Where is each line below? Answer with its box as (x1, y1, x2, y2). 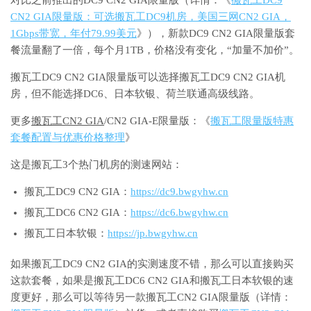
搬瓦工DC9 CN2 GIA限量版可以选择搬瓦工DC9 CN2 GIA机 (10, 71, 285, 83)
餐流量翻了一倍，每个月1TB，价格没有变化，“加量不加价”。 (10, 44, 299, 56)
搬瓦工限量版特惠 (210, 115, 294, 126)
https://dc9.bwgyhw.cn (131, 185, 228, 197)
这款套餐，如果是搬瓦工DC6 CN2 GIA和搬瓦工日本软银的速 (10, 274, 294, 286)
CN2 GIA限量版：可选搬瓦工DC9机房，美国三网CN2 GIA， (10, 10, 291, 22)
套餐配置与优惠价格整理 (10, 131, 125, 143)
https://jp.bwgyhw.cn (108, 227, 198, 239)
